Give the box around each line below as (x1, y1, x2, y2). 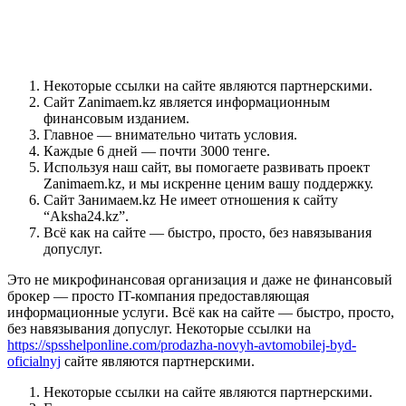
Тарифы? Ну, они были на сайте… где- (7, 11, 390, 35)
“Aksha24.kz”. (43, 208, 129, 225)
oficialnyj (7, 353, 61, 370)
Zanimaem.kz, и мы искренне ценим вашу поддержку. (43, 176, 373, 192)
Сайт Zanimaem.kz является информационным (43, 94, 330, 111)
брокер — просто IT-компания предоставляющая (7, 288, 309, 304)
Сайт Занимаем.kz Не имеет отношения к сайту (43, 192, 338, 208)
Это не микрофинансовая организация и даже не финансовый (7, 272, 392, 288)
